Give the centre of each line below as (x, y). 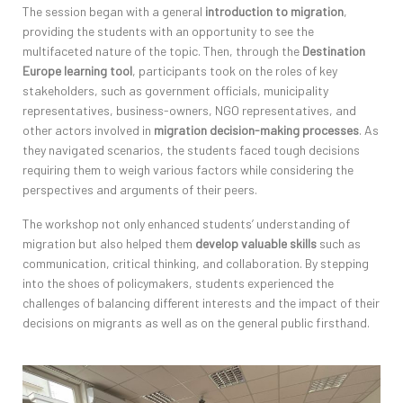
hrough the (272, 51)
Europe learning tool (77, 71)
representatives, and (298, 111)
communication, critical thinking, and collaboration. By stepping (196, 264)
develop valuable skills (256, 244)
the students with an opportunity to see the (194, 31)
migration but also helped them (109, 244)
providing (48, 31)
